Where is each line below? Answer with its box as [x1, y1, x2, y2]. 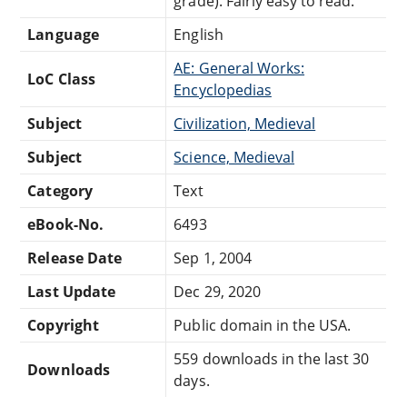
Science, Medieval [174, 146, 295, 167]
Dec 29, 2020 [174, 281, 261, 302]
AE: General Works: [174, 57, 305, 78]
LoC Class [27, 68, 95, 89]
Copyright [27, 314, 99, 335]
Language [27, 24, 99, 45]
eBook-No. [27, 213, 104, 234]
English [174, 24, 223, 45]
